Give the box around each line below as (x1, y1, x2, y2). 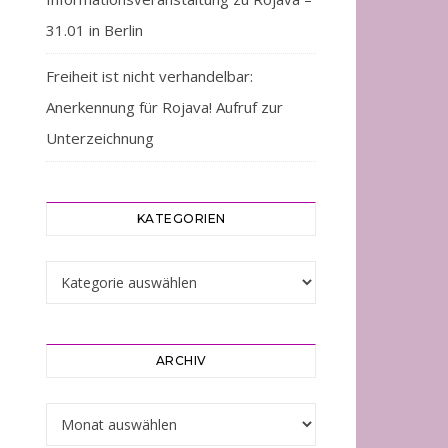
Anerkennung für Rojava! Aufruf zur (46, 97, 283, 117)
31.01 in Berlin (46, 20, 143, 40)
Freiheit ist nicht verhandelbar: (46, 66, 253, 86)
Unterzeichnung (46, 128, 154, 148)
